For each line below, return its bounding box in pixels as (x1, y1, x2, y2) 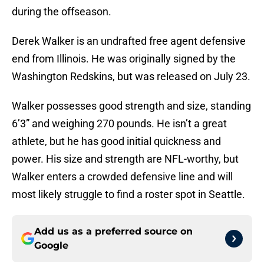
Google (34, 240, 68, 252)
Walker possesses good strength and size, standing (12, 100, 251, 113)
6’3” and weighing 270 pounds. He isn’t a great (12, 117, 227, 130)
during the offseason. (12, 5, 111, 18)
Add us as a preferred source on (34, 226, 193, 237)
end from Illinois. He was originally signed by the (12, 52, 236, 65)
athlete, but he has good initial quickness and (12, 135, 221, 148)
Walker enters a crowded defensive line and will (12, 170, 233, 183)
